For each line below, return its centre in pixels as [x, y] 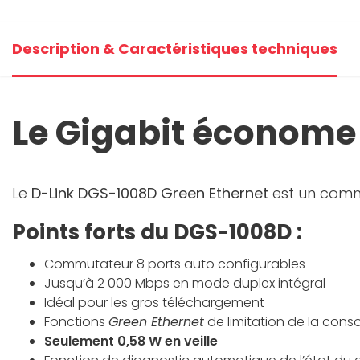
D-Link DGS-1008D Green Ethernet [150, 193]
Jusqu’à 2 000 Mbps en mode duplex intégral [185, 283]
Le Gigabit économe [184, 133]
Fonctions [76, 322]
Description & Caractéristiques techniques [175, 49]
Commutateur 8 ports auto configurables [175, 264]
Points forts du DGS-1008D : [157, 232]
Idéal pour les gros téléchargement [154, 303]
